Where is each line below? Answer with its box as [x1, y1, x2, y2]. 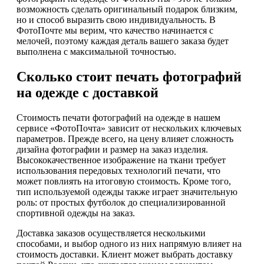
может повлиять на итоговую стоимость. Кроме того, [16, 176, 231, 186]
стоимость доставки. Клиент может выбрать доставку [16, 249, 233, 259]
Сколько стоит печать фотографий [16, 69, 242, 85]
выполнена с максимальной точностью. [16, 47, 176, 57]
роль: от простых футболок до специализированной [16, 197, 226, 207]
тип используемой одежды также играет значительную [16, 186, 237, 197]
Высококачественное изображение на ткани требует [16, 154, 226, 165]
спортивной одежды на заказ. [16, 207, 135, 218]
